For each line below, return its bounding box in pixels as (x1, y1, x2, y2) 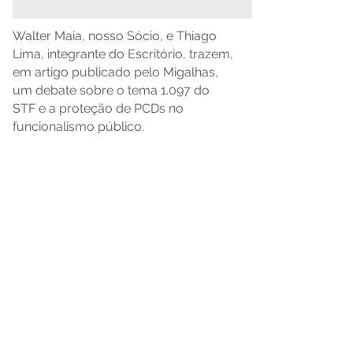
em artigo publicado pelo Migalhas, (13, 65, 218, 80)
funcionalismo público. (13, 119, 144, 134)
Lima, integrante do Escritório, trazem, (13, 46, 233, 61)
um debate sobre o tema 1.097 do (13, 83, 210, 98)
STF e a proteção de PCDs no (13, 101, 184, 116)
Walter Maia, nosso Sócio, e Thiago (13, 28, 217, 43)
